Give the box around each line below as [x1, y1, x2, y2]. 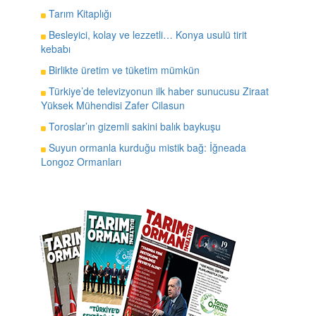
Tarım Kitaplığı [45, 6, 111, 20]
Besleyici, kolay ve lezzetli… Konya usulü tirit [45, 27, 247, 42]
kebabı [40, 41, 71, 56]
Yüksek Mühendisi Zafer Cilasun [40, 97, 185, 112]
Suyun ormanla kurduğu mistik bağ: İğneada [45, 140, 246, 154]
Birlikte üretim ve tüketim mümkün [45, 62, 200, 77]
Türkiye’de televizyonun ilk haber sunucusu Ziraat [45, 83, 269, 98]
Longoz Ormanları [40, 154, 121, 169]
